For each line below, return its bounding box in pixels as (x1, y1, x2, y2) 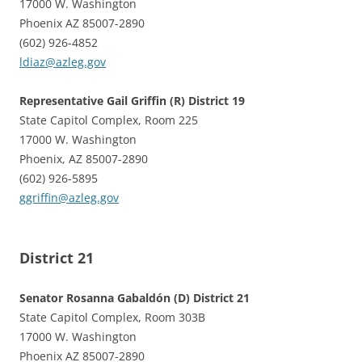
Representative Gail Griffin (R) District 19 (19, 92, 245, 108)
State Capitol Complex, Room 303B (19, 309, 205, 325)
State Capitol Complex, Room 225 (19, 112, 198, 128)
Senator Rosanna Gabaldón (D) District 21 (19, 289, 250, 305)
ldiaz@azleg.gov (19, 53, 106, 69)
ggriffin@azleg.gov (19, 189, 119, 205)
